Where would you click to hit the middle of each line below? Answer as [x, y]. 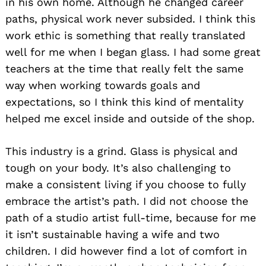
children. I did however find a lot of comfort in [126, 251]
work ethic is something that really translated [125, 35]
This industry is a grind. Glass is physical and [121, 151]
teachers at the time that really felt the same [124, 68]
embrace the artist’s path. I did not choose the [127, 201]
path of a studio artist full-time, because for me [131, 217]
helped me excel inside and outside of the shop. [130, 118]
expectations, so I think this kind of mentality [124, 102]
